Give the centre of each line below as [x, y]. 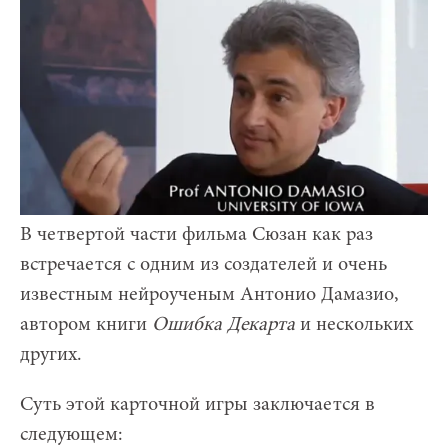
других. [51, 354]
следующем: [71, 434]
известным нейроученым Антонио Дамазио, [209, 294]
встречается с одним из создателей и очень [203, 264]
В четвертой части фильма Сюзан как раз [196, 234]
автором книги [86, 324]
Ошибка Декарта [223, 324]
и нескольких [354, 324]
